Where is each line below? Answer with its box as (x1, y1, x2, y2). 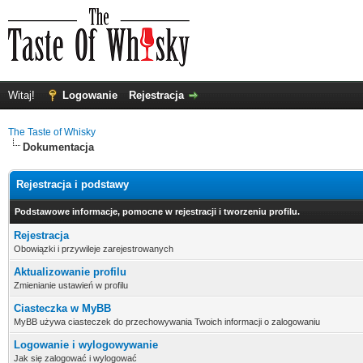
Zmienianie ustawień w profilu (14, 280, 128, 290)
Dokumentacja (23, 141, 94, 153)
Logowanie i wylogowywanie (14, 339, 158, 351)
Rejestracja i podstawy (16, 178, 129, 190)
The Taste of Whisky (8, 126, 96, 138)
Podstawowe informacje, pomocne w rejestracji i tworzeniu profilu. (15, 207, 300, 216)
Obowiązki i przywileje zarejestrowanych (14, 244, 173, 254)
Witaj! (8, 89, 38, 101)
